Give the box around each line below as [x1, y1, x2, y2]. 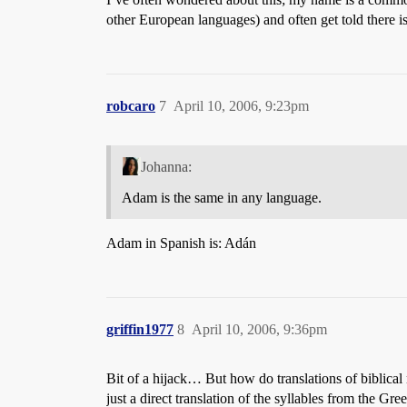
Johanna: [140, 158, 192, 174]
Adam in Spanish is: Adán [106, 234, 256, 251]
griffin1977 [106, 321, 174, 337]
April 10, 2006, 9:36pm [192, 321, 327, 337]
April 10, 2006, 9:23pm [174, 98, 309, 114]
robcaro [106, 98, 155, 114]
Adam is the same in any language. [122, 189, 322, 205]
